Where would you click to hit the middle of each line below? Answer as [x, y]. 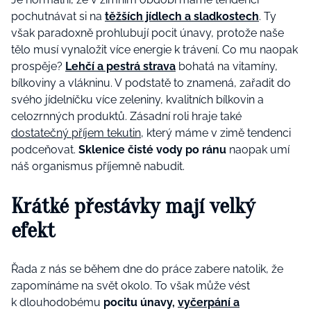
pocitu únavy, [141, 302]
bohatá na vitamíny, [227, 67]
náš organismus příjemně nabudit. [98, 167]
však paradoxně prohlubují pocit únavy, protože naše [148, 33]
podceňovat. [45, 150]
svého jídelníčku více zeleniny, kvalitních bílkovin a [137, 100]
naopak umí [258, 150]
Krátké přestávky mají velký [133, 205]
